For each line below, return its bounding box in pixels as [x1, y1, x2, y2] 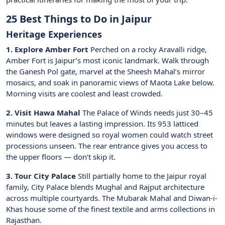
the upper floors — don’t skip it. [6, 152, 116, 162]
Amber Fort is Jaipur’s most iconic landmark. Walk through [6, 55, 209, 66]
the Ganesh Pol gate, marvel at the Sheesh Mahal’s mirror [6, 66, 205, 77]
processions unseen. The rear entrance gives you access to [6, 141, 207, 151]
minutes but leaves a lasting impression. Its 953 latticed [6, 119, 198, 129]
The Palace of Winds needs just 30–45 [80, 107, 213, 118]
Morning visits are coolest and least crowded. [6, 88, 163, 99]
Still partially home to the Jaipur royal [76, 171, 206, 181]
